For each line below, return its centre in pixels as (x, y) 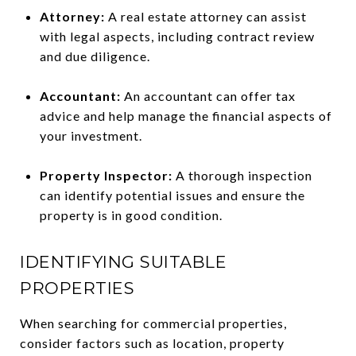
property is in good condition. (131, 215)
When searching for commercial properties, (153, 323)
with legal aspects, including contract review (177, 36)
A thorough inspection (242, 175)
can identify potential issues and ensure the (172, 195)
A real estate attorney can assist (205, 16)
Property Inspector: (106, 175)
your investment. (91, 135)
